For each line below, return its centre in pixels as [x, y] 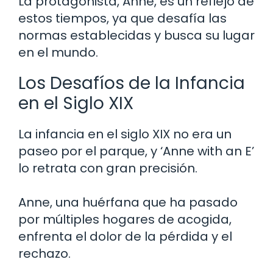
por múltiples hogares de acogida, [125, 219]
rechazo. [44, 253]
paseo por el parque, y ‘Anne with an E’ [136, 151]
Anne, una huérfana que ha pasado [128, 202]
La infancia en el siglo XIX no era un [125, 134]
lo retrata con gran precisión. [108, 168]
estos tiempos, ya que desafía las [122, 18]
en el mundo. [58, 52]
